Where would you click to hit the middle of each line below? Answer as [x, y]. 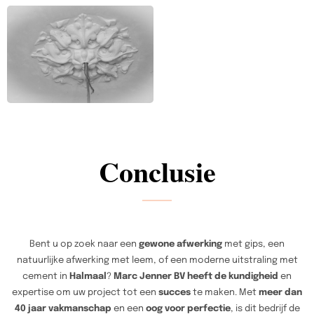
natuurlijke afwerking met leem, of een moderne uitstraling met [157, 260]
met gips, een [253, 244]
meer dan [280, 292]
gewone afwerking [180, 244]
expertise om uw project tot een [85, 292]
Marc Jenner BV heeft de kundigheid [196, 276]
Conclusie [157, 171]
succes [175, 292]
